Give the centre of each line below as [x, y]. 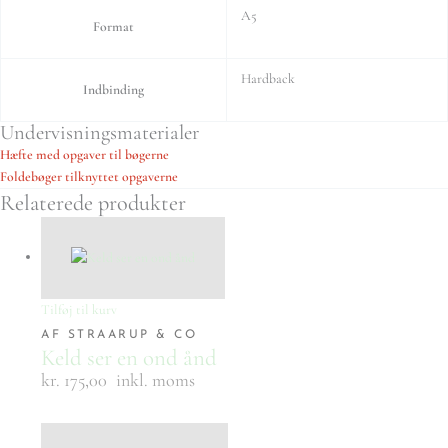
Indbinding [113, 89]
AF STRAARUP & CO [119, 334]
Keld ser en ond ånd [129, 357]
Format [113, 26]
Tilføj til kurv [79, 309]
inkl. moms [156, 379]
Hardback [267, 78]
